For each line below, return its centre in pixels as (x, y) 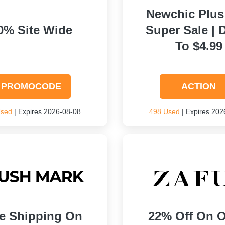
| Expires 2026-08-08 (47, 111)
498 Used (164, 111)
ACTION (199, 86)
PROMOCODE (31, 86)
